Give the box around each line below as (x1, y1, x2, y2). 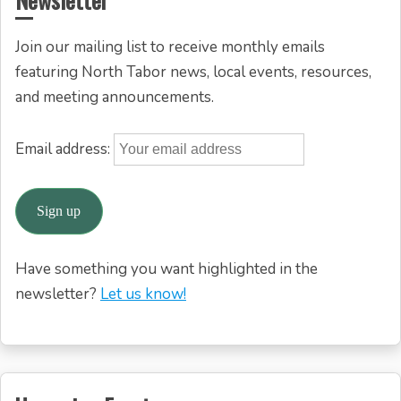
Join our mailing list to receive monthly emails (15, 37, 325, 58)
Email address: (15, 138, 114, 159)
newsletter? (15, 284, 100, 305)
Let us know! (100, 284, 186, 305)
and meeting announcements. (15, 87, 214, 108)
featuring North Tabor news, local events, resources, (15, 62, 371, 83)
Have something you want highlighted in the (15, 259, 318, 280)
